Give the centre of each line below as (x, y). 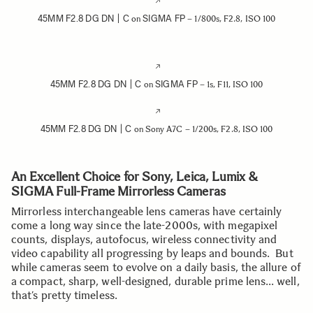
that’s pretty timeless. (64, 295)
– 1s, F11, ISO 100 (230, 85)
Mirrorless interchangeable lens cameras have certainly (147, 211)
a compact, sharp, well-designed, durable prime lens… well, (155, 281)
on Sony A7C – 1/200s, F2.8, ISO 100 (202, 129)
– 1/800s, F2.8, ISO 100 (231, 19)
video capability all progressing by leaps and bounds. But (152, 253)
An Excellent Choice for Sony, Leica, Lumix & (135, 177)
